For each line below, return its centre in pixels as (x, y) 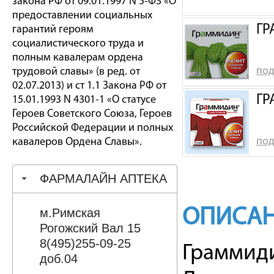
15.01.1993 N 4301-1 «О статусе (84, 100)
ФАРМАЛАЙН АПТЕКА (103, 178)
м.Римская (70, 213)
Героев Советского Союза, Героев (92, 114)
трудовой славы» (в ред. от (76, 72)
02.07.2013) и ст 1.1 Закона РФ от (89, 86)
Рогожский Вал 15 (90, 228)
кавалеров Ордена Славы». (77, 142)
